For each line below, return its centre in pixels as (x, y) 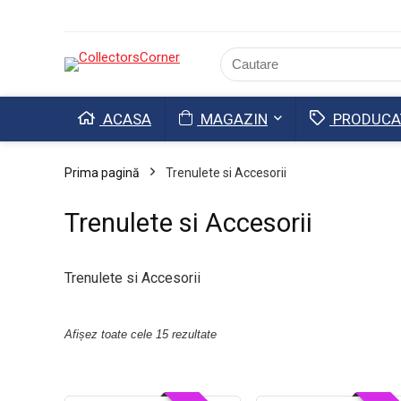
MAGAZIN (232, 119)
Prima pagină (102, 173)
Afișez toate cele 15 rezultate (141, 334)
